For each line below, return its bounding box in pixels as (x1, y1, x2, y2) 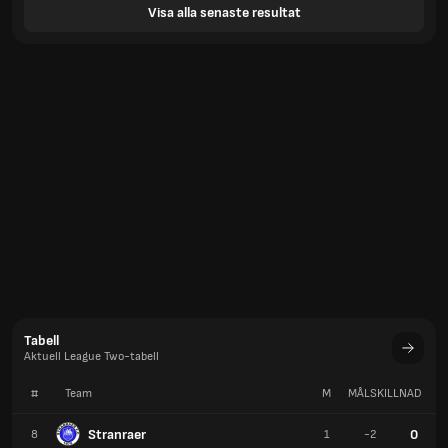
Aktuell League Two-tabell (24, 349, 159, 364)
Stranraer (88, 425, 146, 443)
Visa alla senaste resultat (147, 3, 301, 21)
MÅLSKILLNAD (348, 386, 422, 401)
